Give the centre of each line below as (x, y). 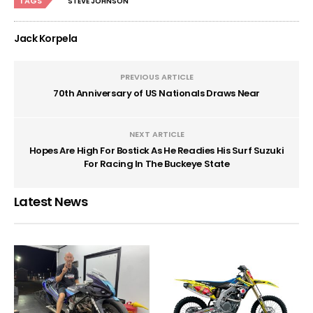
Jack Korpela (46, 39)
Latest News (51, 202)
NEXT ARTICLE (156, 134)
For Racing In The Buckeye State (156, 164)
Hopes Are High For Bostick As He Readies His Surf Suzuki (156, 151)
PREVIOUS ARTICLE (156, 77)
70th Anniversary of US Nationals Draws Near (156, 94)
